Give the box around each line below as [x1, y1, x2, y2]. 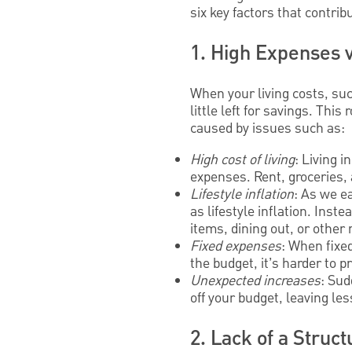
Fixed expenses [190, 236, 281, 257]
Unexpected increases [190, 271, 321, 291]
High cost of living [190, 150, 295, 170]
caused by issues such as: [190, 119, 345, 139]
